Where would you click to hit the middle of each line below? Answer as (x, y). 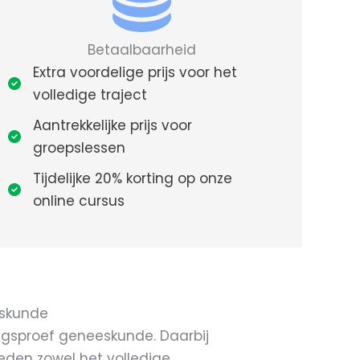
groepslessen (79, 147)
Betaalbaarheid (141, 49)
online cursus (79, 200)
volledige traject (90, 94)
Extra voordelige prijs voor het (135, 72)
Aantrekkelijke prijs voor (112, 125)
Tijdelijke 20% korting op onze (133, 178)
